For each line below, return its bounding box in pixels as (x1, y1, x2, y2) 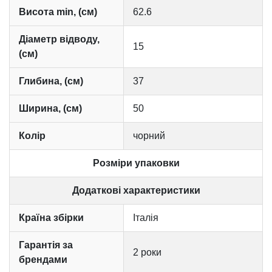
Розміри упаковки (92, 158, 180, 169)
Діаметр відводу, (19, 34, 100, 45)
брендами (19, 254, 67, 265)
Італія (133, 212, 158, 223)
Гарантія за (19, 240, 73, 251)
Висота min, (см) (19, 7, 97, 18)
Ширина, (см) (19, 103, 82, 114)
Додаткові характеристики (72, 185, 200, 196)
